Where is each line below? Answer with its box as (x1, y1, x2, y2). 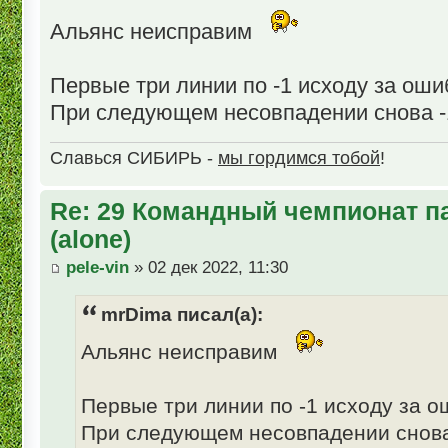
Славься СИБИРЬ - (50, 147, 218, 169)
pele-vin (66, 257, 129, 277)
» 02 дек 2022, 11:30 (129, 257, 288, 277)
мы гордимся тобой (218, 147, 380, 169)
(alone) (50, 225, 131, 254)
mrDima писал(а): (101, 303, 263, 325)
